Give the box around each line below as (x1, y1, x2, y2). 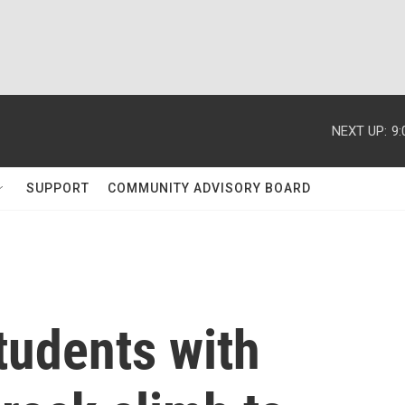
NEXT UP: (332, 122, 387, 139)
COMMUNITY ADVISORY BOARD (108, 181, 311, 195)
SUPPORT (26, 181, 89, 195)
